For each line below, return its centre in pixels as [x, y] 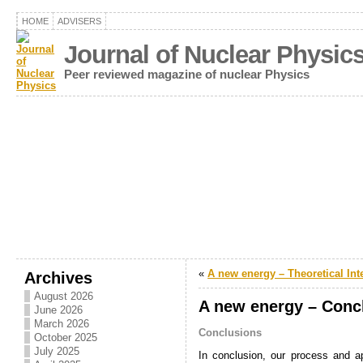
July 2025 [57, 351]
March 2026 [62, 324]
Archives [59, 278]
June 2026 [59, 310]
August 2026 [64, 296]
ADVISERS [80, 21]
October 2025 [66, 337]
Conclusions [231, 332]
